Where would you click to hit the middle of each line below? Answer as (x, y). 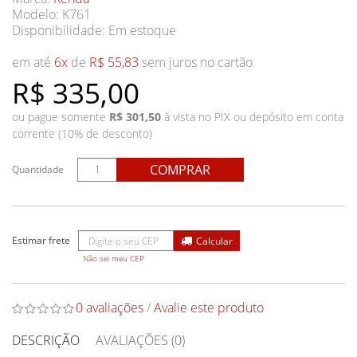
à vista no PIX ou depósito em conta (252, 117)
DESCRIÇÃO (46, 340)
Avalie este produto (209, 308)
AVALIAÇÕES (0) (140, 340)
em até (33, 62)
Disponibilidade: (60, 30)
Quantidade (38, 170)
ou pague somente (61, 117)
